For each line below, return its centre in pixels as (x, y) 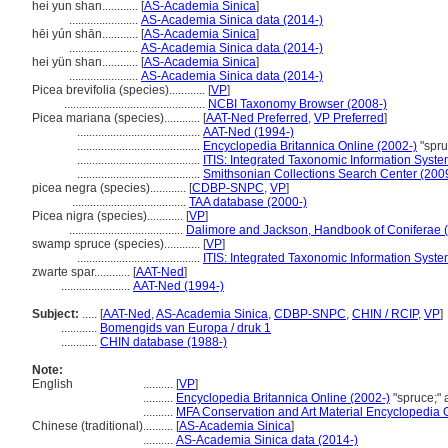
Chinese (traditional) (87, 426)
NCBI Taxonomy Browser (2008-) (297, 104)
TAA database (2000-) (248, 202)
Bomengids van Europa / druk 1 (185, 328)
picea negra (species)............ (110, 188)
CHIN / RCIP (385, 314)
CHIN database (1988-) (163, 342)
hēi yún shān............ (86, 34)
